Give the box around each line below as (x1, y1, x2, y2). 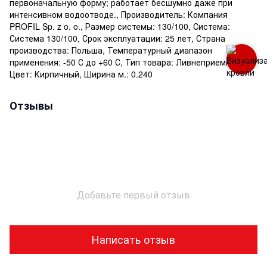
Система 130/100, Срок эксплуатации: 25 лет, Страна (10, 32, 225, 44)
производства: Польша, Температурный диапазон (10, 44, 212, 56)
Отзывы (10, 97, 53, 113)
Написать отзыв (92, 231, 175, 247)
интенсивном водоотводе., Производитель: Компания (10, 8, 228, 20)
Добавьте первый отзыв (77, 187, 190, 201)
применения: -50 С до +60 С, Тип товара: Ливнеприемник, (10, 55, 242, 68)
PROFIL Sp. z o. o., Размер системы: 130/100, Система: (10, 20, 230, 32)
